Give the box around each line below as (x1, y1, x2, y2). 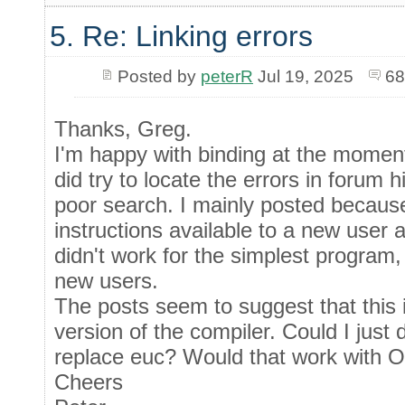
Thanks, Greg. (54, 117, 192, 142)
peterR (200, 67, 253, 87)
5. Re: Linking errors (50, 20, 313, 53)
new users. (54, 268, 158, 294)
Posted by (117, 67, 201, 87)
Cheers (54, 370, 123, 395)
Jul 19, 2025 (252, 67, 353, 87)
